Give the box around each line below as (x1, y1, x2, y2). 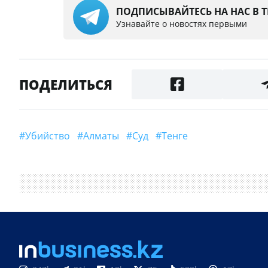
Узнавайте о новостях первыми (116, 17, 247, 29)
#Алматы (89, 129, 119, 143)
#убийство (31, 129, 70, 143)
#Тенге (167, 129, 188, 143)
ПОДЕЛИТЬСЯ (19, 75, 112, 94)
